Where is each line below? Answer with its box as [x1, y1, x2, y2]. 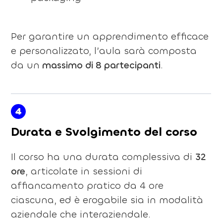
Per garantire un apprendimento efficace [10, 30, 209, 43]
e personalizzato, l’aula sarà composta [10, 44, 197, 57]
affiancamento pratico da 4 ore [10, 179, 164, 192]
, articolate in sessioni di [25, 165, 142, 177]
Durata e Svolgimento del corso [10, 123, 197, 140]
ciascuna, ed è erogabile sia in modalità [10, 193, 203, 206]
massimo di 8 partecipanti [39, 58, 161, 71]
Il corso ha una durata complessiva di [10, 150, 195, 163]
